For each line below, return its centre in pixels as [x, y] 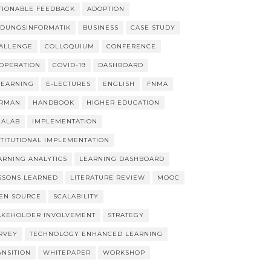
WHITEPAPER [67, 253]
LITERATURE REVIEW [107, 178]
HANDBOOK [53, 103]
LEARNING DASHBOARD [122, 159]
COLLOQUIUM [69, 46]
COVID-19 [69, 65]
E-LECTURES [68, 84]
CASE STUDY [153, 28]
